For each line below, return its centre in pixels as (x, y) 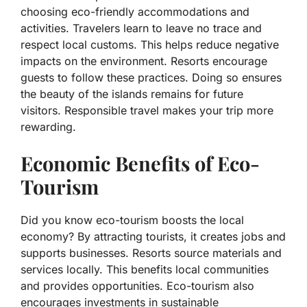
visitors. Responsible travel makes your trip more (147, 111)
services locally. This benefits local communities (145, 270)
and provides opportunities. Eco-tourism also (137, 286)
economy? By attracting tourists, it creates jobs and (153, 237)
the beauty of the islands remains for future (132, 94)
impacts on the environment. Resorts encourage (144, 61)
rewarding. (48, 127)
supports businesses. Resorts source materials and (151, 253)
